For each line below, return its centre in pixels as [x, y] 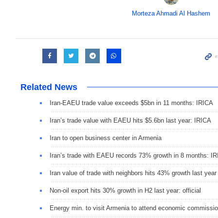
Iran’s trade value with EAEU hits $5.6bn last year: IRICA [130, 121]
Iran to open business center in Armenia [106, 138]
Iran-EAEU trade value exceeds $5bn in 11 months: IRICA [131, 103]
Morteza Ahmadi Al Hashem [171, 14]
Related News [49, 87]
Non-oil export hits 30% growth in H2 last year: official [125, 191]
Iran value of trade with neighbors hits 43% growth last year [133, 173]
